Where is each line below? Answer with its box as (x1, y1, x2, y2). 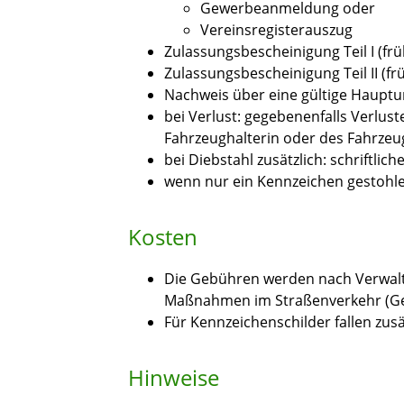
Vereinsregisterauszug (200, 20, 353, 41)
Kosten (128, 222, 197, 252)
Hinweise (128, 363, 219, 393)
